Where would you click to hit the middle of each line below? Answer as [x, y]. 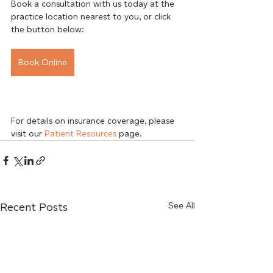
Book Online [43, 62]
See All [182, 205]
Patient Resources [80, 133]
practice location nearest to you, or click [92, 16]
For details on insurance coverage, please [94, 121]
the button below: [48, 29]
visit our [28, 133]
